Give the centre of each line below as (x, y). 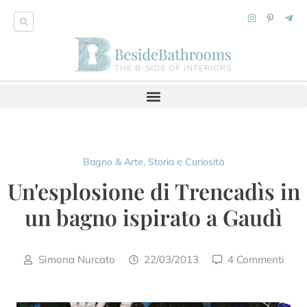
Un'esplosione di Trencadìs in (153, 191)
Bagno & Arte (113, 162)
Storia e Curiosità (186, 162)
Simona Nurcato (76, 260)
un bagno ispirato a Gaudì (153, 217)
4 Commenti (256, 260)
